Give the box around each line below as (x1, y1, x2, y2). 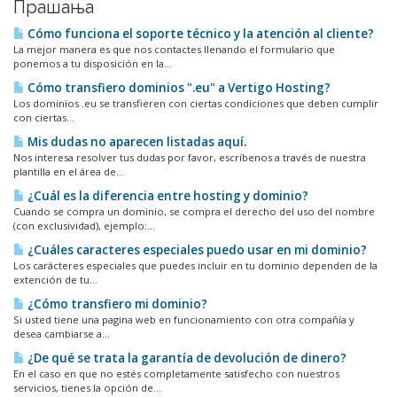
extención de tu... (13, 273, 97, 286)
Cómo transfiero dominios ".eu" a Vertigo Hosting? (25, 80, 331, 96)
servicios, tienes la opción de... (13, 381, 161, 394)
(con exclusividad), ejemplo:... (13, 219, 155, 232)
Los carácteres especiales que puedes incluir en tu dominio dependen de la (13, 259, 378, 272)
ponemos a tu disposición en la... (13, 57, 172, 70)
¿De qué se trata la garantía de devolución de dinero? (25, 350, 346, 366)
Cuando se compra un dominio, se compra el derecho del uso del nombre (13, 205, 375, 218)
